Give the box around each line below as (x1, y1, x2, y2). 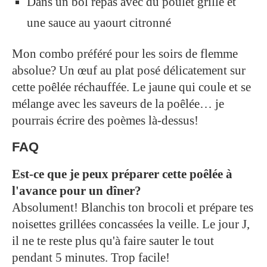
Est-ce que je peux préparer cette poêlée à (12, 167, 232, 182)
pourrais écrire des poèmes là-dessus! (12, 113, 198, 128)
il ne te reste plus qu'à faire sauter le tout (12, 234, 214, 249)
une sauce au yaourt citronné (27, 15, 171, 30)
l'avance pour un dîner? (12, 184, 141, 198)
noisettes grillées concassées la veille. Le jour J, (12, 217, 250, 232)
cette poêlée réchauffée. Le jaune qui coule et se (12, 80, 251, 95)
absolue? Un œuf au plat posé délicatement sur (12, 63, 246, 78)
